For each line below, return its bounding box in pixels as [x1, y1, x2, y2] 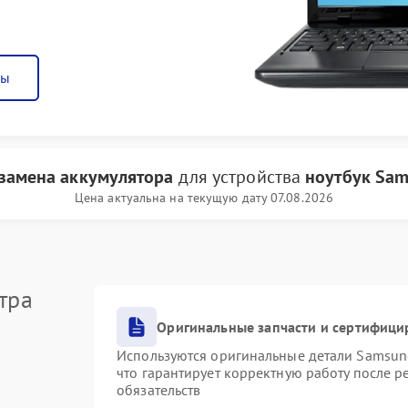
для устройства [173, 165, 306, 189]
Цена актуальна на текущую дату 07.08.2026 [74, 189, 334, 206]
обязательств [117, 381, 201, 399]
